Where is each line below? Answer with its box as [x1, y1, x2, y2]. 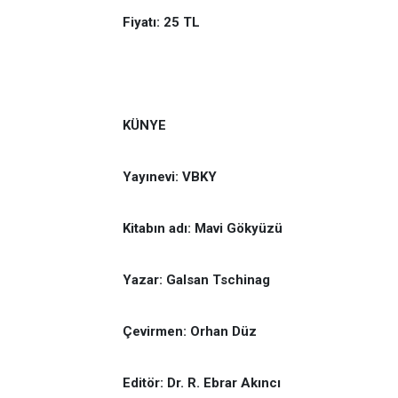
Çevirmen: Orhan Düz [123, 322, 257, 339]
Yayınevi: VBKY [123, 168, 217, 185]
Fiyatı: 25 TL [123, 13, 211, 30]
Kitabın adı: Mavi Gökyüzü [123, 219, 283, 236]
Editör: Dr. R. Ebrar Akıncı [123, 374, 281, 391]
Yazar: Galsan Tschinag [123, 271, 270, 288]
